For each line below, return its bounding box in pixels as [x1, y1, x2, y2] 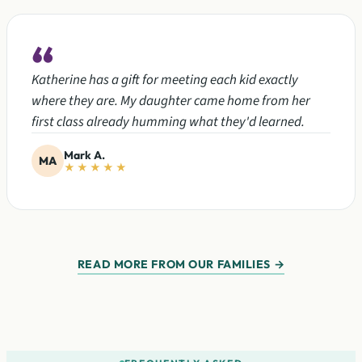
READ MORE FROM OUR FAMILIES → [77, 257, 285, 271]
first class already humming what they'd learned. [32, 112, 305, 132]
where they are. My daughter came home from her [32, 91, 310, 111]
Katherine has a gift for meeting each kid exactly [32, 70, 298, 90]
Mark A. [64, 147, 105, 162]
